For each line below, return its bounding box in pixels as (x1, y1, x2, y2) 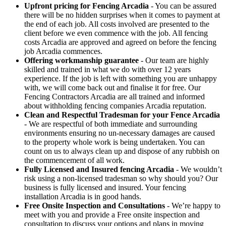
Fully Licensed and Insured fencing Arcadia (24, 164, 174, 174)
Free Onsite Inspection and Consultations (24, 201, 165, 210)
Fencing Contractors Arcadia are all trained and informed (24, 92, 205, 101)
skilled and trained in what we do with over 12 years (24, 65, 191, 74)
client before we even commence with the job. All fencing (24, 28, 208, 37)
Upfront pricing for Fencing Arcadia (24, 1, 149, 10)
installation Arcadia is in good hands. (24, 192, 141, 201)
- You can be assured (149, 1, 216, 10)
